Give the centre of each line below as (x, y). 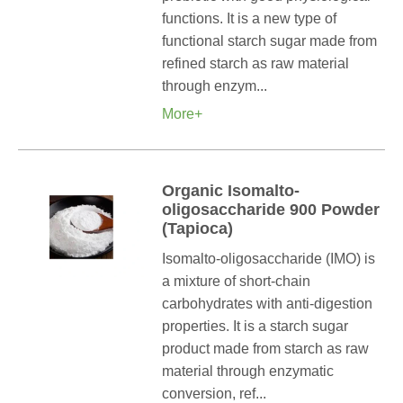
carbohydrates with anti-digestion (267, 304)
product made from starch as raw (265, 349)
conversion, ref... (214, 394)
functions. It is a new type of (249, 18)
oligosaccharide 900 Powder (271, 210)
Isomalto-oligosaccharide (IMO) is (269, 259)
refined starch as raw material (255, 63)
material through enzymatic (248, 371)
